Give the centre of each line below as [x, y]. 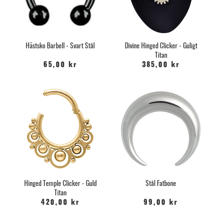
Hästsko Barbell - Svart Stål [60, 45]
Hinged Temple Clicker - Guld [60, 183]
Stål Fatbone [161, 183]
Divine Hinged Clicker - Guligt [161, 45]
